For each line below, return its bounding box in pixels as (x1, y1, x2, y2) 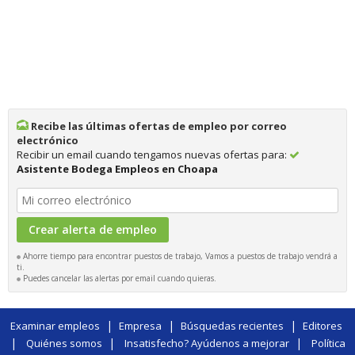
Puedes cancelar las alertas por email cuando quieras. (21, 272, 216, 284)
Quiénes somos (25, 335, 102, 350)
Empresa (118, 318, 162, 333)
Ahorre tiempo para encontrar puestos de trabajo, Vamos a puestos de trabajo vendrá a (21, 250, 338, 261)
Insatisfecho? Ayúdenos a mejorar (124, 335, 289, 350)
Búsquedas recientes (180, 318, 284, 333)
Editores (302, 318, 342, 333)
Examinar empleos (10, 318, 100, 333)
